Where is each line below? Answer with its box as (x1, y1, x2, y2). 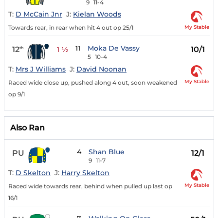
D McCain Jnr (16, 10, 62, 19)
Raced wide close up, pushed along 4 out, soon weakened (8, 79, 177, 87)
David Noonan (76, 65, 127, 74)
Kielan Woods (73, 10, 121, 19)
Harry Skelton (61, 168, 109, 177)
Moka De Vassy (88, 44, 140, 53)
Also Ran (10, 123, 45, 133)
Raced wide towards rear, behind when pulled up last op (8, 182, 172, 190)
